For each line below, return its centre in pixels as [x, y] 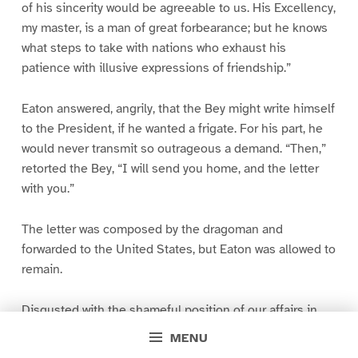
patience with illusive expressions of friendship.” [156, 68]
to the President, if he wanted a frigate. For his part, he [172, 129]
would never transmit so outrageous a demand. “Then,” [173, 149]
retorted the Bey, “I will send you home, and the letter [170, 169]
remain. [42, 270]
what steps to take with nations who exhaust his [153, 48]
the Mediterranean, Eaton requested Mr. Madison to [165, 330]
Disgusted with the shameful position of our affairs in [169, 310]
